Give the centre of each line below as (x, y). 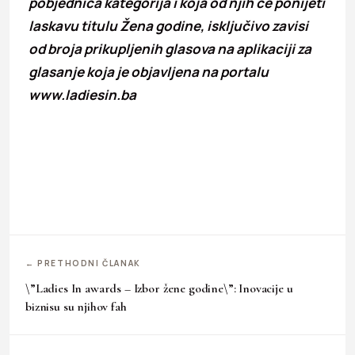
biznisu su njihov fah (76, 306)
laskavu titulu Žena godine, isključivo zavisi (168, 25)
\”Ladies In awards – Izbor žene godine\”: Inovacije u (159, 288)
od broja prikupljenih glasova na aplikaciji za (170, 48)
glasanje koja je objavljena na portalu (149, 71)
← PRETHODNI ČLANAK (83, 263)
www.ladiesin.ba (82, 94)
